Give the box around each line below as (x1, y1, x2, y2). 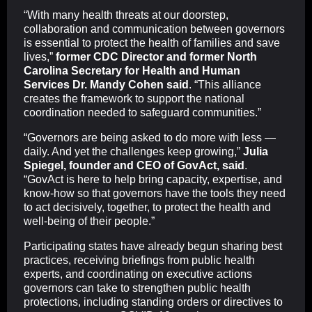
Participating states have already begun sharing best (24, 240, 282, 253)
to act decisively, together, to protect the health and (24, 201, 271, 214)
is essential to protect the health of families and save (24, 37, 280, 49)
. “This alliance (189, 79, 261, 91)
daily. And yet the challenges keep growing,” (24, 146, 243, 158)
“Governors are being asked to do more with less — (24, 132, 276, 144)
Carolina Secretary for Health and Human (24, 65, 240, 77)
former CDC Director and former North (56, 51, 257, 63)
